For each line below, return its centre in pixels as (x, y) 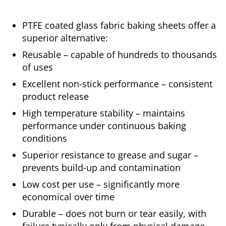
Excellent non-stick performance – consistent (117, 84)
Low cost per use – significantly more (101, 184)
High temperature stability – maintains (104, 113)
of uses (40, 67)
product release (58, 96)
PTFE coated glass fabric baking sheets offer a (119, 25)
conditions (47, 138)
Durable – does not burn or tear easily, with (114, 213)
